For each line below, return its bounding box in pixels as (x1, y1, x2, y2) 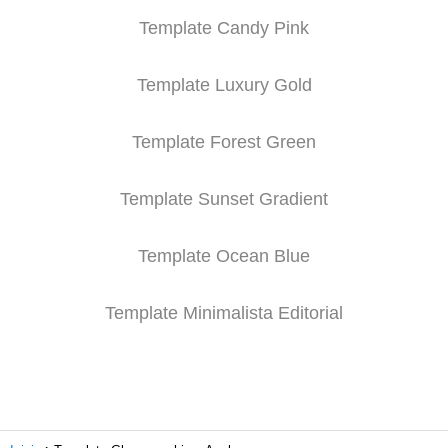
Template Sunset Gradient (120, 189, 328, 209)
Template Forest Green (132, 132, 316, 152)
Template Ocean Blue (138, 246, 310, 266)
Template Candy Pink (139, 18, 309, 38)
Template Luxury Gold (136, 75, 312, 95)
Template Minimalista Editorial (105, 303, 343, 323)
